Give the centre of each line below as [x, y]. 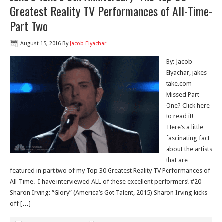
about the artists [189, 149]
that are [177, 160]
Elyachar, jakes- [188, 73]
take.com [179, 83]
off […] [20, 203]
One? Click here [188, 105]
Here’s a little [185, 127]
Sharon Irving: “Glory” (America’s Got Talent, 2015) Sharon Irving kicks [109, 193]
